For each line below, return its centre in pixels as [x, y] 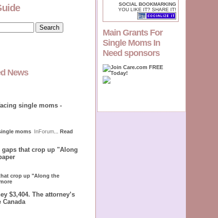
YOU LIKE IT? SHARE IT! [147, 9]
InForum [44, 131]
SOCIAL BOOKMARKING [147, 4]
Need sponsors [131, 53]
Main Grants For [133, 33]
